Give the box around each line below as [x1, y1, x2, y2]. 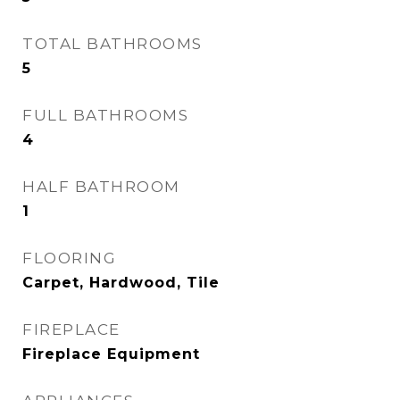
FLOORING [22, 249, 116, 267]
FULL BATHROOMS [22, 106, 188, 124]
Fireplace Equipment [22, 346, 200, 362]
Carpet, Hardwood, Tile [22, 274, 220, 291]
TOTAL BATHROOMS [22, 35, 203, 53]
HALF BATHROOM [22, 178, 180, 196]
